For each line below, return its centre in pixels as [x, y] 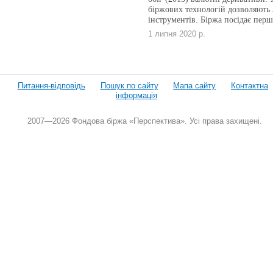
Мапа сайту [195, 86]
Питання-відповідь [51, 86]
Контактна [250, 86]
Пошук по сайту [129, 86]
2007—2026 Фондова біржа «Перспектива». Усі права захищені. [144, 121]
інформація [136, 96]
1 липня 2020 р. [176, 34]
